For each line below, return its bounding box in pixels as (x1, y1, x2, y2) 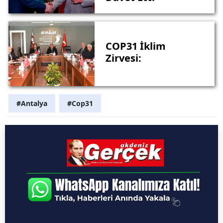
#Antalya (16, 98, 47, 108)
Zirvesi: (105, 51, 141, 65)
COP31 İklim (105, 39, 166, 53)
